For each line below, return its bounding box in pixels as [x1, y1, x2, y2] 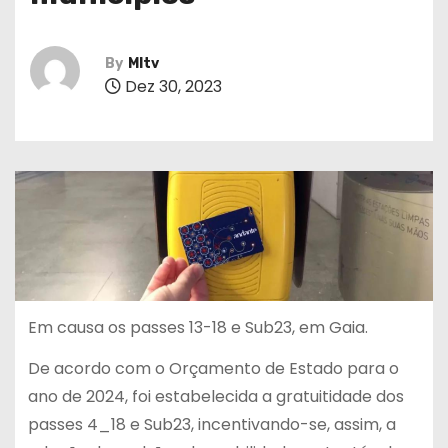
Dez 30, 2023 [121, 75, 222, 99]
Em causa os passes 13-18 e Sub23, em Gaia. [27, 316, 368, 340]
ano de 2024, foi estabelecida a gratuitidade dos [27, 385, 404, 408]
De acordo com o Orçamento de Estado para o [27, 357, 399, 380]
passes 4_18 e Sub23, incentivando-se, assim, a [27, 413, 396, 436]
